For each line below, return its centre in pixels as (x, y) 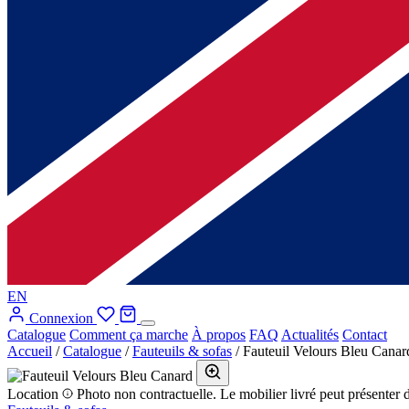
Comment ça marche (129, 335)
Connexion (61, 318)
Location (35, 394)
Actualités (310, 335)
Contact (365, 335)
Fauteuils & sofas (182, 351)
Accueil (30, 351)
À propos (219, 335)
